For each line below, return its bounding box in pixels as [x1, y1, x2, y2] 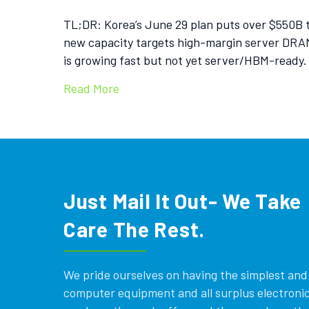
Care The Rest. [63, 217, 206, 241]
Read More [63, 81, 119, 96]
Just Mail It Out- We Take [63, 188, 301, 213]
